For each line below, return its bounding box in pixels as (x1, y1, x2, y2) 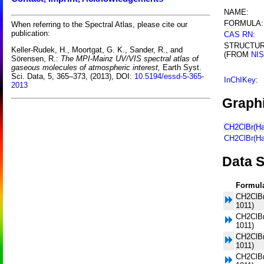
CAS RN (224, 29, 253, 39)
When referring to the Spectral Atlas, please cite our (11, 19, 187, 29)
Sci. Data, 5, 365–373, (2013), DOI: (11, 72, 134, 81)
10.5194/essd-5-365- (134, 72, 204, 81)
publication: (11, 28, 50, 38)
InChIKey (224, 75, 256, 84)
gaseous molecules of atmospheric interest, (11, 63, 160, 72)
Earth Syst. (160, 63, 202, 72)
